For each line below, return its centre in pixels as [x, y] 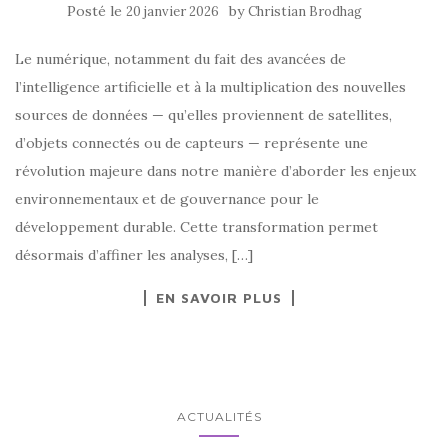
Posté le [96, 11]
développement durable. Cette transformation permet [196, 227]
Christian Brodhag [304, 12]
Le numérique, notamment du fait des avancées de [180, 59]
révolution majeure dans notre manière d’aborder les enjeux [215, 171]
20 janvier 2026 [172, 12]
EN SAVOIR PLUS [219, 298]
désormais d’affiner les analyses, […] [134, 255]
